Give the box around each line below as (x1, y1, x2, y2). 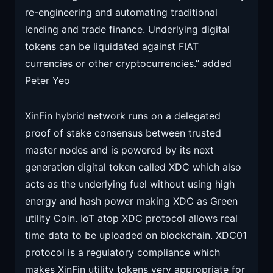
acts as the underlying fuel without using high (25, 178, 235, 191)
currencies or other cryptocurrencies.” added (25, 57, 232, 70)
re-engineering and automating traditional (25, 6, 218, 19)
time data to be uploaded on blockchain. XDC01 (25, 229, 247, 242)
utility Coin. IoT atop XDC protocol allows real (25, 212, 238, 225)
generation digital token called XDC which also (25, 161, 241, 174)
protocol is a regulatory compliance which (25, 246, 220, 259)
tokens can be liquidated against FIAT (25, 40, 199, 53)
